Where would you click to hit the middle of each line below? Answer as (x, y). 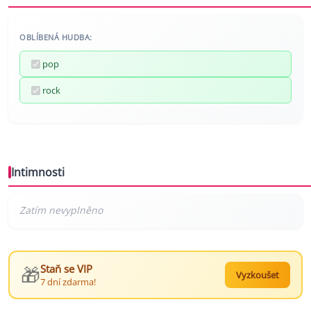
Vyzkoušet (258, 275)
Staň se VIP (66, 269)
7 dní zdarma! (68, 282)
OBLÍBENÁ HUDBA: (56, 37)
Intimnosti (38, 173)
